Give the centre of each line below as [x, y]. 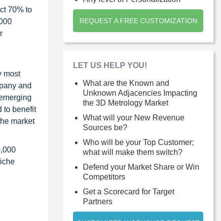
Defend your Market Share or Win [141, 167]
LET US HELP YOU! [110, 65]
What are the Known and [126, 83]
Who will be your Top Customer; [138, 142]
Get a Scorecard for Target [129, 191]
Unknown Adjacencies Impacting [140, 93]
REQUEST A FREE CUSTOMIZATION [138, 20]
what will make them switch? [133, 152]
